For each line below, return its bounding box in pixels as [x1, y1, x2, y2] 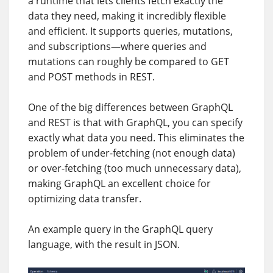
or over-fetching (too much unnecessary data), [28, 161, 241, 175]
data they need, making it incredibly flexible [28, 9, 226, 23]
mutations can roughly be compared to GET [28, 54, 229, 68]
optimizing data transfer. [28, 191, 141, 205]
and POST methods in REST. [28, 69, 155, 83]
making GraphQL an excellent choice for [28, 176, 211, 190]
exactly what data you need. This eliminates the [28, 130, 244, 144]
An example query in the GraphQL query [28, 222, 213, 236]
